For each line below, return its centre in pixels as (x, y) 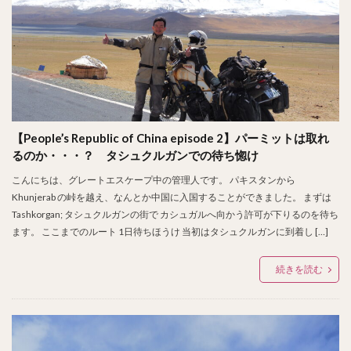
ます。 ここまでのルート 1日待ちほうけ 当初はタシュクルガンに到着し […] (170, 232)
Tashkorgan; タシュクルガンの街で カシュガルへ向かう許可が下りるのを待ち (175, 215)
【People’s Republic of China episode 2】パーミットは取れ (170, 138)
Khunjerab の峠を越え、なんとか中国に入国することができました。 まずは (172, 197)
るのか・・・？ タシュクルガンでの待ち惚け (135, 156)
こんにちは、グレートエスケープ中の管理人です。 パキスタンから (154, 180)
